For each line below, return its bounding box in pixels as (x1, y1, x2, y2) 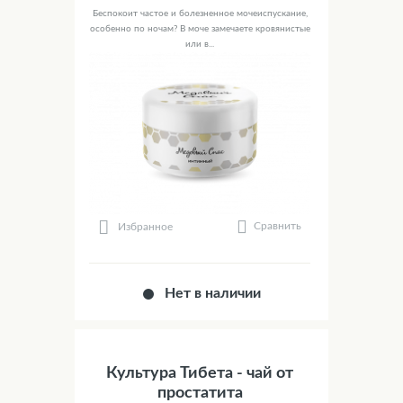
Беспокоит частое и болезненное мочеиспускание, (92, 9, 308, 19)
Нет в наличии (165, 286, 262, 301)
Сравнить (254, 220, 301, 232)
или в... (185, 40, 214, 49)
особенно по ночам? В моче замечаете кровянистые (89, 24, 310, 34)
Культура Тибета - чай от (106, 365, 293, 382)
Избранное (118, 220, 174, 232)
